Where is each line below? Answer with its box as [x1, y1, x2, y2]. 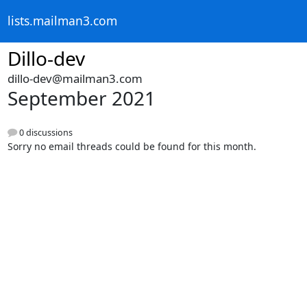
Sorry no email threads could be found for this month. [7, 140, 256, 153]
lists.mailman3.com [7, 12, 117, 29]
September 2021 [7, 85, 156, 111]
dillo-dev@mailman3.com [7, 71, 143, 86]
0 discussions [16, 127, 73, 139]
